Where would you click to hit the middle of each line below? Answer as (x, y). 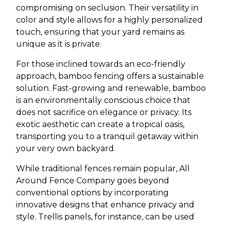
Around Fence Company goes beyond (93, 181)
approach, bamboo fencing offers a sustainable (110, 76)
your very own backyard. (66, 149)
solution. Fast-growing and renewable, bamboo (111, 88)
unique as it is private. (59, 44)
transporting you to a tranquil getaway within (107, 137)
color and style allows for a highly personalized (109, 20)
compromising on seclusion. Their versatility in (107, 8)
